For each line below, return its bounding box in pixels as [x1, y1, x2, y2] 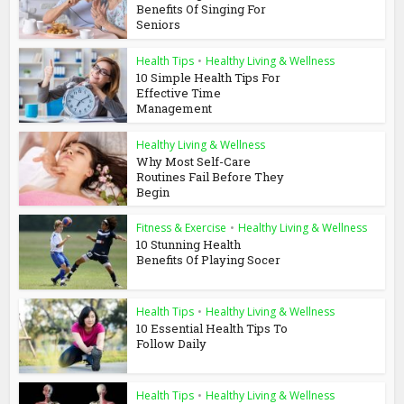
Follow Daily [136, 335, 207, 353]
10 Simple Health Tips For [136, 69, 281, 86]
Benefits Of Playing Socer [136, 252, 281, 269]
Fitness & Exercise [136, 220, 227, 236]
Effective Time [136, 84, 222, 101]
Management [136, 99, 213, 116]
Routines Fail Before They [136, 168, 285, 185]
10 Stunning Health [136, 236, 242, 253]
